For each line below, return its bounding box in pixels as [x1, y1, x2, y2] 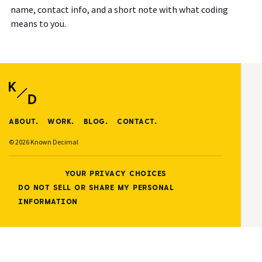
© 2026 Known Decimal [9, 137, 78, 147]
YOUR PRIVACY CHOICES [64, 169, 167, 178]
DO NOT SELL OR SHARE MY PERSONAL [18, 183, 174, 192]
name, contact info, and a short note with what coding [10, 4, 228, 16]
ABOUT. [9, 117, 38, 126]
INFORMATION [18, 197, 78, 206]
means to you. [10, 18, 66, 30]
